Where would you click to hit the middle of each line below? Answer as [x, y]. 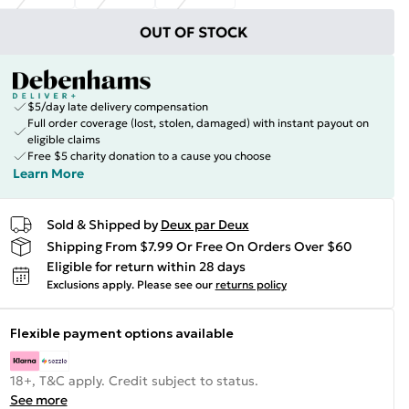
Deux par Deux [204, 224]
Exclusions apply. [90, 284]
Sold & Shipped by [102, 224]
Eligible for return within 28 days [146, 267]
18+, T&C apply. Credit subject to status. [134, 381]
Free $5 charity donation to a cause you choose [149, 156]
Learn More [48, 173]
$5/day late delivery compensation [117, 106]
